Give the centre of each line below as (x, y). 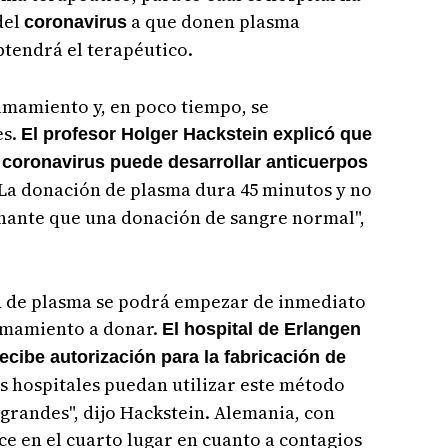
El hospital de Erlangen (261, 328)
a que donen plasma (213, 21)
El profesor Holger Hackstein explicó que (196, 133)
